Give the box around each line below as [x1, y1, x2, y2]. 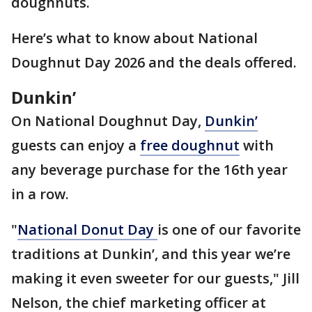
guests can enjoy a [11, 136, 140, 155]
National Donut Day [17, 220, 157, 239]
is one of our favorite [157, 220, 301, 239]
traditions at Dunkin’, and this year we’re [11, 244, 290, 263]
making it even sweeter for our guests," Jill [11, 269, 299, 288]
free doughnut [140, 136, 240, 155]
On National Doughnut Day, [11, 111, 205, 130]
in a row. [11, 185, 69, 203]
